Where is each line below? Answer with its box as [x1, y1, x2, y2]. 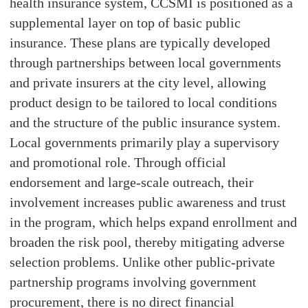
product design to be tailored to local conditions [10, 95, 278, 111]
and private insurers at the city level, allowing [10, 75, 267, 91]
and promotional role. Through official [10, 155, 227, 170]
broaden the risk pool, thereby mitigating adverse [10, 234, 285, 250]
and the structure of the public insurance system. [10, 115, 281, 131]
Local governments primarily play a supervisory [10, 135, 280, 151]
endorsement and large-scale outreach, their [10, 175, 254, 190]
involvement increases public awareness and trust [10, 195, 287, 210]
